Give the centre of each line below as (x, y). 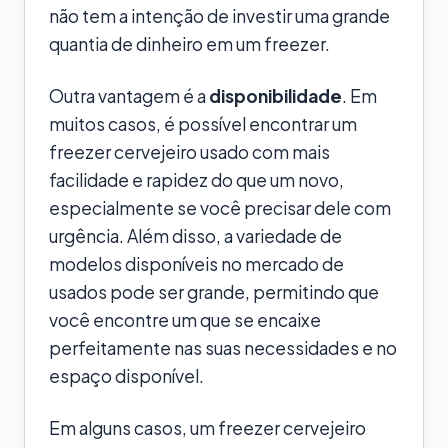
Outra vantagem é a (129, 95)
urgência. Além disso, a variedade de (195, 235)
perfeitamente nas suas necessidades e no (223, 347)
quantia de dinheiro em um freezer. (189, 43)
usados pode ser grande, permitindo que (214, 291)
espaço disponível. (126, 375)
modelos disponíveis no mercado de (196, 263)
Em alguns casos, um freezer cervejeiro (207, 427)
